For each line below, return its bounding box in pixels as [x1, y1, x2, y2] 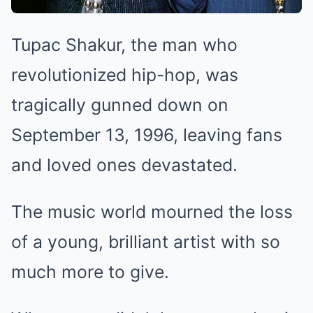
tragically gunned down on [11, 94, 228, 115]
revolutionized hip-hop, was [11, 64, 238, 85]
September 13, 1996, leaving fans [11, 124, 282, 145]
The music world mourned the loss [11, 201, 293, 222]
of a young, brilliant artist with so [11, 231, 280, 252]
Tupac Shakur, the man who [11, 34, 238, 55]
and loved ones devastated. [11, 154, 238, 175]
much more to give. [11, 261, 169, 282]
